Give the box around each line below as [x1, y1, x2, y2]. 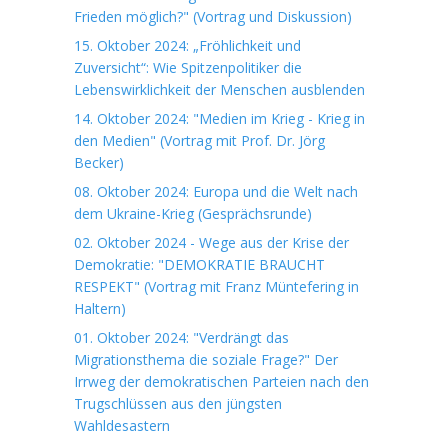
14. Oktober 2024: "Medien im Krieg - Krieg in [74, 109, 365, 128]
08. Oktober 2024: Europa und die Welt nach [74, 182, 358, 201]
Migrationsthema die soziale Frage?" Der [74, 350, 338, 369]
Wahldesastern [74, 416, 170, 435]
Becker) [74, 153, 124, 172]
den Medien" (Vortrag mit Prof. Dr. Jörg [74, 131, 325, 150]
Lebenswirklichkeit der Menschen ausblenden [74, 80, 365, 99]
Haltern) [74, 299, 126, 318]
